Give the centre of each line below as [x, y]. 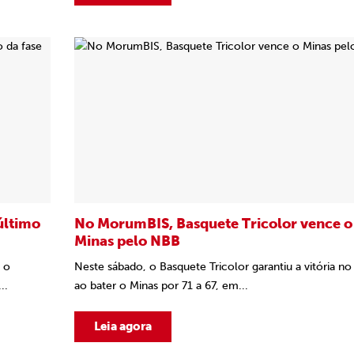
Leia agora [123, 326]
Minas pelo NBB [127, 241]
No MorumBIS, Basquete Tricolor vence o [213, 224]
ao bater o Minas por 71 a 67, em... [161, 286]
